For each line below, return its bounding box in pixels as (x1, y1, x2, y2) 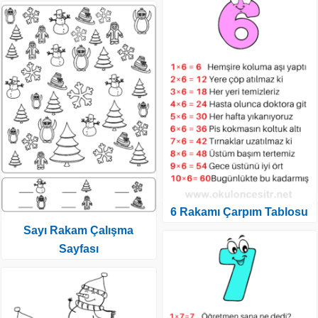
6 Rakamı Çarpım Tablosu (170, 206, 309, 218)
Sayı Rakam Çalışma (23, 224, 134, 236)
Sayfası (58, 243, 99, 255)
